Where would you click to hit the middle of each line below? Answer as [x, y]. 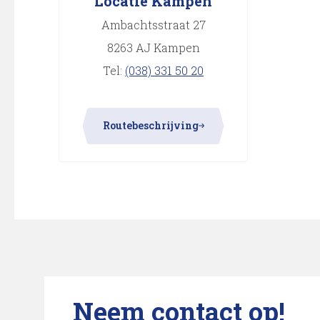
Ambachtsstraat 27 [153, 25]
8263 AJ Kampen [153, 47]
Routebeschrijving [150, 125]
